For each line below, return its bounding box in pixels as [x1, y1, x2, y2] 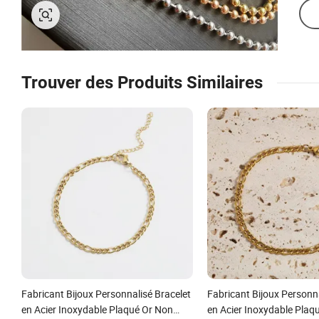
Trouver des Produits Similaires [21, 73, 263, 93]
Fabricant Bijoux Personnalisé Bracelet [21, 286, 191, 300]
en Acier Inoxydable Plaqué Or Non [21, 302, 173, 316]
